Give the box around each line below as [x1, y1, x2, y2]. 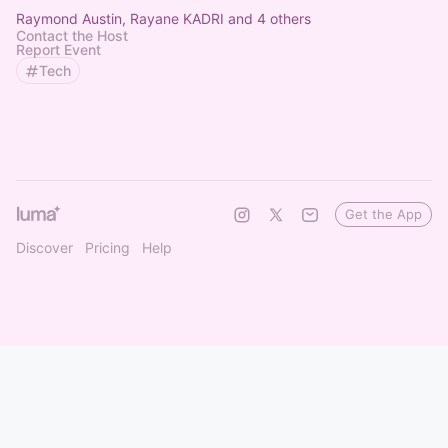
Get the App [345, 206, 422, 222]
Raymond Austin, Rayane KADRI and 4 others [16, 10, 311, 27]
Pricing [85, 239, 130, 256]
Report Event [16, 41, 101, 58]
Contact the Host [16, 27, 128, 44]
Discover [16, 239, 73, 256]
